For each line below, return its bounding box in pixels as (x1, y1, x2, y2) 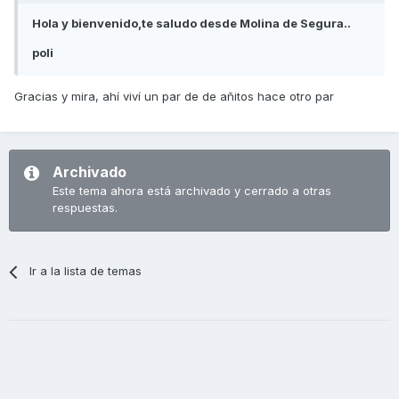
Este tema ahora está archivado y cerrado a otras (53, 183, 331, 199)
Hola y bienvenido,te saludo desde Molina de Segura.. (32, 16, 351, 31)
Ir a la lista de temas (29, 264, 142, 279)
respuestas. (53, 200, 118, 216)
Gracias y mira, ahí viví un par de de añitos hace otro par (14, 89, 334, 104)
